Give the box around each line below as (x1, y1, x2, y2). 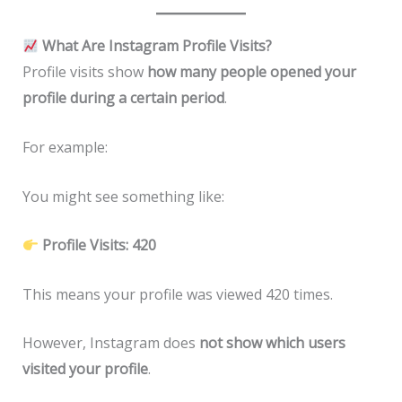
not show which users (198, 333, 345, 354)
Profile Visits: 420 (41, 235, 156, 256)
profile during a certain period (22, 88, 224, 109)
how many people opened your (146, 62, 356, 83)
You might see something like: (22, 186, 224, 206)
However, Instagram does (22, 333, 199, 354)
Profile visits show (22, 62, 147, 83)
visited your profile (22, 359, 148, 380)
